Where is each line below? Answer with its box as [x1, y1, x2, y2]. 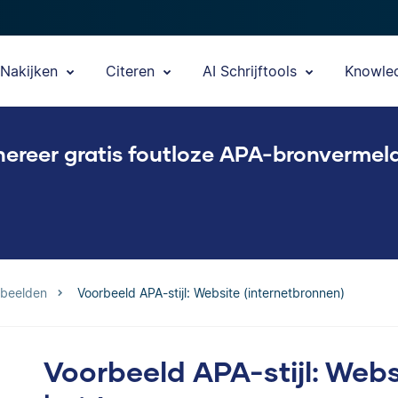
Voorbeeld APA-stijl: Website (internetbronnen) [77, 285, 345, 300]
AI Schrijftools [203, 62, 301, 80]
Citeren [106, 62, 159, 80]
